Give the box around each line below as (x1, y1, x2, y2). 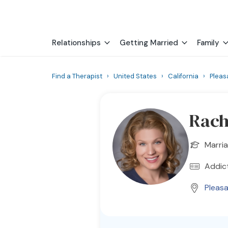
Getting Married (120, 38, 178, 48)
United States (113, 72, 157, 80)
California (168, 72, 198, 80)
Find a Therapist (52, 72, 102, 80)
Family (197, 38, 219, 48)
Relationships (52, 38, 101, 48)
